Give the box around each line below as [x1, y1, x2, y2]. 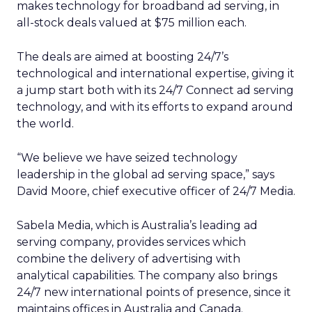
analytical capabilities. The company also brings [17, 269, 277, 282]
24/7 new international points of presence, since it [17, 286, 291, 299]
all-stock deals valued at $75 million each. [17, 16, 247, 29]
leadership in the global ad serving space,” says [17, 168, 274, 181]
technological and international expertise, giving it [17, 67, 295, 80]
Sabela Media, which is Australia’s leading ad [17, 219, 258, 232]
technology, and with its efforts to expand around [17, 100, 293, 114]
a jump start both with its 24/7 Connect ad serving [17, 84, 294, 97]
